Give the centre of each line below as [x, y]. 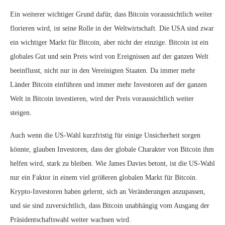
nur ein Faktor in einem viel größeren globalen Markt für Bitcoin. [104, 178]
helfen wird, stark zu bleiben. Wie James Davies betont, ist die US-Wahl [113, 163]
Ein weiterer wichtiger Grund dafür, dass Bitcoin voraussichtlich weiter [111, 14]
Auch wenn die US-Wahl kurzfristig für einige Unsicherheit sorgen [105, 135]
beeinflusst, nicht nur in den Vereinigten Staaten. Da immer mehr [103, 71]
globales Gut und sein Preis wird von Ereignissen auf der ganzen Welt [109, 57]
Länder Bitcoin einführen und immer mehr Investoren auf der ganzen [108, 85]
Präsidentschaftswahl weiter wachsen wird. [71, 220]
